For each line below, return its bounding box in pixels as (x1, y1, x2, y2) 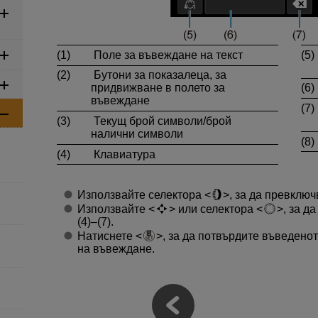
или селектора (175, 203, 256, 216)
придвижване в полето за (91, 82, 225, 94)
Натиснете (77, 230, 136, 243)
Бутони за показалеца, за (91, 69, 226, 82)
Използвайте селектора (77, 189, 204, 202)
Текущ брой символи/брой (91, 114, 231, 127)
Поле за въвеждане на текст (91, 48, 243, 61)
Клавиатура (91, 148, 155, 160)
